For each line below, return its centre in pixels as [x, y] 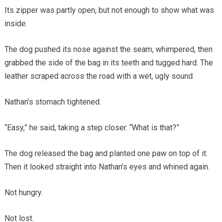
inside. [16, 23]
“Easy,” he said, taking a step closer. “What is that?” [92, 127]
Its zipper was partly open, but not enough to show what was [109, 10]
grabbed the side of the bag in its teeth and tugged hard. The [109, 62]
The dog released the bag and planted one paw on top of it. [106, 153]
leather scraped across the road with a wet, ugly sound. [99, 76]
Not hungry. [23, 192]
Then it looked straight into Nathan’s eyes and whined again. [107, 166]
